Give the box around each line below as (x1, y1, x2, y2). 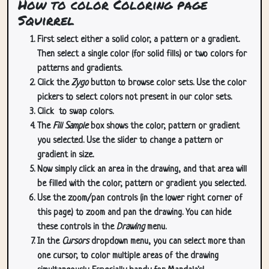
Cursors (62, 237, 89, 247)
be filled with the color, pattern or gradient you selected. (37, 179, 246, 189)
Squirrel (18, 11, 74, 29)
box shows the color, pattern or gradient (88, 121, 240, 131)
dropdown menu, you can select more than (89, 237, 245, 247)
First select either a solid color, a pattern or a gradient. (37, 35, 240, 45)
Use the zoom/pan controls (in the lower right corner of (37, 193, 243, 204)
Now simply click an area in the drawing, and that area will (37, 165, 247, 175)
